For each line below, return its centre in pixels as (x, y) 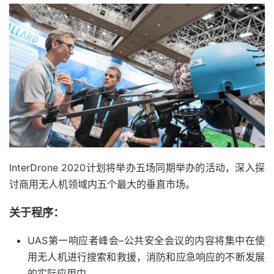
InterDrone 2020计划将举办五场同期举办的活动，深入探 (137, 168)
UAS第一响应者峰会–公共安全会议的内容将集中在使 (146, 241)
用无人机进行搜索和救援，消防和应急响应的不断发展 (146, 257)
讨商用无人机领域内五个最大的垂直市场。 (102, 184)
